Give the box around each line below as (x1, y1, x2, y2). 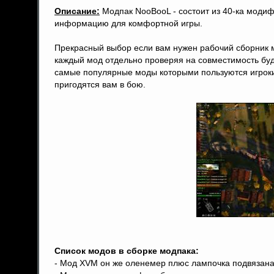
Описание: (54, 6, 100, 16)
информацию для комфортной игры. (54, 18, 202, 28)
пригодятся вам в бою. (54, 80, 146, 89)
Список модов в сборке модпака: (54, 246, 199, 256)
